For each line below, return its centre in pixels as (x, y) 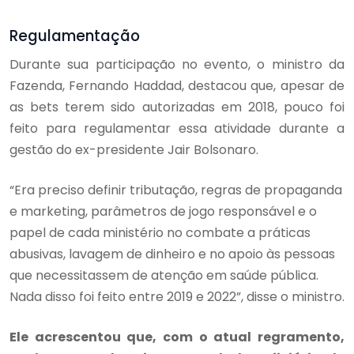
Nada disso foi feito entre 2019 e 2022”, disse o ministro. (177, 296)
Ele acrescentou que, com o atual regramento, (177, 337)
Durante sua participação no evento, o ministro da (177, 64)
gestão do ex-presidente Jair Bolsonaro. (134, 149)
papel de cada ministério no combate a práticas (160, 232)
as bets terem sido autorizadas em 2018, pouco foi (177, 107)
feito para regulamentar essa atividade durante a (177, 128)
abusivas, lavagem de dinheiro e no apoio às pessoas (172, 254)
